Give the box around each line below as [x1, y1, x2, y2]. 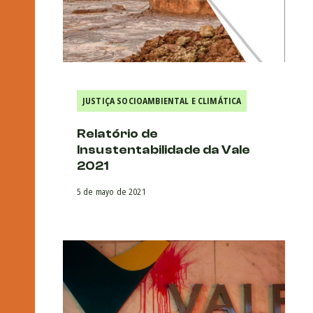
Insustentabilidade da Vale [77, 142, 251, 157]
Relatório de [77, 126, 158, 141]
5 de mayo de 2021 [77, 185, 146, 198]
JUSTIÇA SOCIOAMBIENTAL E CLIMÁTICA [82, 94, 242, 107]
